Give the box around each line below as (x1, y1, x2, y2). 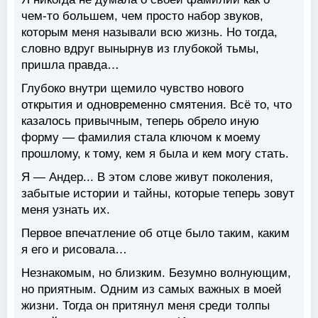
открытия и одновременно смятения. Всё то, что (21, 97, 292, 111)
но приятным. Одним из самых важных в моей (21, 282, 282, 296)
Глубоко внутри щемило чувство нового (21, 81, 243, 95)
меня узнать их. (21, 202, 110, 216)
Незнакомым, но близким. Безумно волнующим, (21, 265, 291, 280)
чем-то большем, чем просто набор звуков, (21, 9, 263, 23)
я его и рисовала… (21, 242, 127, 256)
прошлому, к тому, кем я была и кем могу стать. (21, 146, 289, 160)
